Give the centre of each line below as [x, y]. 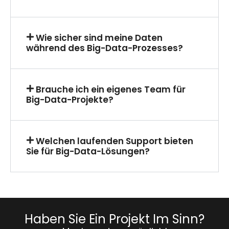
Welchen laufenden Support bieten [115, 141]
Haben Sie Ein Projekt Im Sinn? [114, 219]
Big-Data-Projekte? [70, 99]
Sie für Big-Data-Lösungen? [88, 151]
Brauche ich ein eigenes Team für [111, 89]
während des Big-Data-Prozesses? [105, 48]
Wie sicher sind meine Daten [99, 38]
